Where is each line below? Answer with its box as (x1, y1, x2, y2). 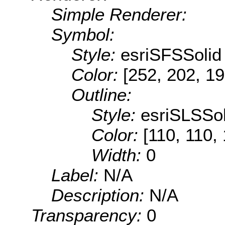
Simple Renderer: (51, 5, 187, 25)
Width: (91, 145, 146, 165)
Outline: (71, 85, 132, 105)
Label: (51, 165, 103, 185)
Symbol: (51, 25, 115, 45)
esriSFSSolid (121, 45, 221, 65)
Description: (51, 185, 149, 205)
